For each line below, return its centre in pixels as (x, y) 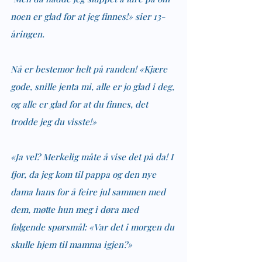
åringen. (27, 34)
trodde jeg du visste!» (54, 121)
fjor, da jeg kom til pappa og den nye (85, 174)
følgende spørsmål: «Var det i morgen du (94, 227)
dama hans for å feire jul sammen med (89, 192)
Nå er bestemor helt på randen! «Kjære (90, 69)
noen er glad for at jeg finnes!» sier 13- (88, 16)
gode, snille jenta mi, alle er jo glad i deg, (94, 86)
